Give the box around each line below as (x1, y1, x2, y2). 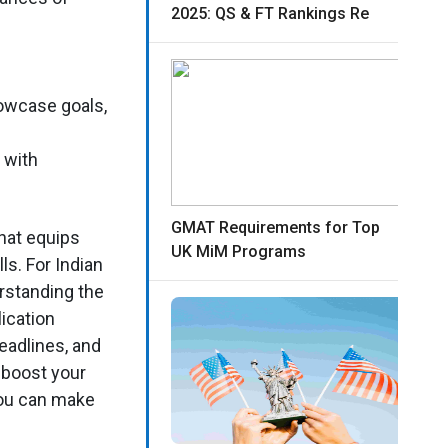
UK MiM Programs (171, 242, 307, 262)
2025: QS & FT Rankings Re (171, 4, 370, 24)
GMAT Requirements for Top (171, 218, 381, 238)
